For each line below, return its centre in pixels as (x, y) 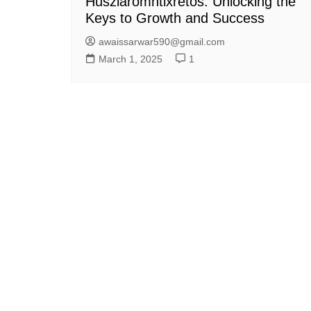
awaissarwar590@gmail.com (162, 41)
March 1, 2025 (131, 59)
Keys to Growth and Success (175, 18)
